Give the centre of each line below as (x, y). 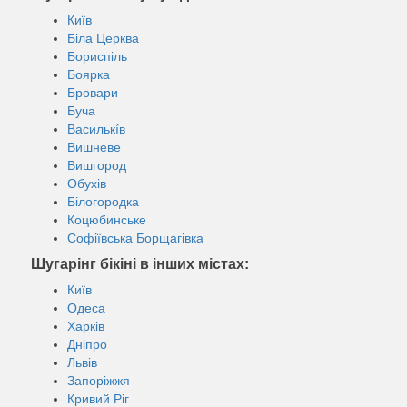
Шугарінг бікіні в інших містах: (140, 263)
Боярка (89, 74)
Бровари (93, 92)
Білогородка (103, 201)
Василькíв (96, 129)
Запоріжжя (99, 380)
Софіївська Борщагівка (135, 238)
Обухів (87, 183)
